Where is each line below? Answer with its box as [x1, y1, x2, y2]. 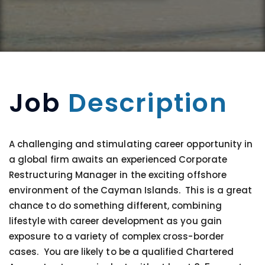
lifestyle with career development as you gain [9, 215, 222, 227]
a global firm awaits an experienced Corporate [9, 153, 227, 166]
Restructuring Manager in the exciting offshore [9, 169, 227, 181]
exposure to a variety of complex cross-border [9, 230, 224, 243]
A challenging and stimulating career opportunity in [9, 138, 253, 150]
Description [67, 85, 228, 121]
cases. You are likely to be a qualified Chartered [9, 245, 234, 258]
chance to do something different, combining [9, 199, 222, 212]
